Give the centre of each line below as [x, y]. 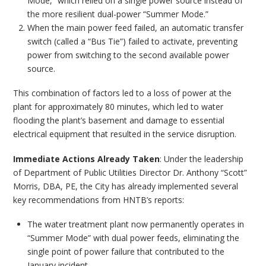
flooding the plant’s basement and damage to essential [119, 121]
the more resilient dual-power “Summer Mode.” [118, 14]
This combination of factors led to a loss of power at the [123, 93]
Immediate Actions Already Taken [87, 159]
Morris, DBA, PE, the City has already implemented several [126, 186]
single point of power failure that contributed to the [126, 251]
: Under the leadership [202, 159]
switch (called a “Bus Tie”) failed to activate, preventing [132, 41]
